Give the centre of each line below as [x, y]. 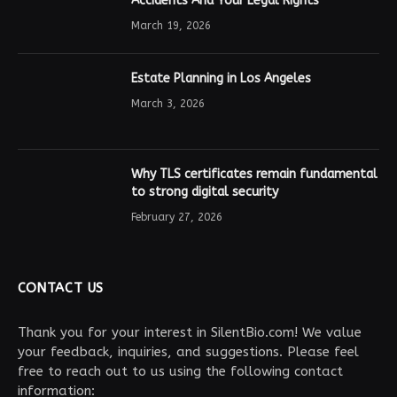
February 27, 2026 [177, 217]
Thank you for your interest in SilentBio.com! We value [190, 332]
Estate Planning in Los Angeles [221, 78]
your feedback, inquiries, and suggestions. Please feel [188, 351]
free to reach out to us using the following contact [180, 371]
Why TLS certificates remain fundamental [254, 174]
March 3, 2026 [168, 103]
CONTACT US [61, 288]
